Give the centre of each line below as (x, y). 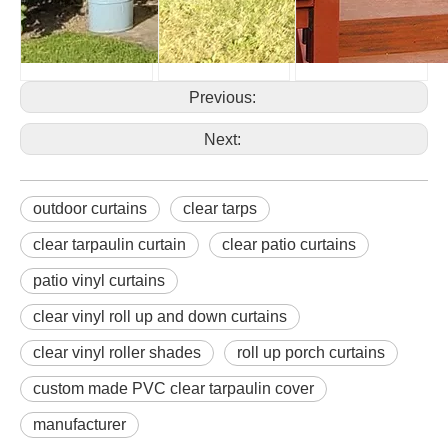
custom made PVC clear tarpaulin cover (173, 388)
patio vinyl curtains (99, 280)
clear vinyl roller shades (117, 352)
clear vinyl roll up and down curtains (160, 316)
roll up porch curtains (311, 352)
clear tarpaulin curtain (109, 244)
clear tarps (220, 208)
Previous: (224, 97)
